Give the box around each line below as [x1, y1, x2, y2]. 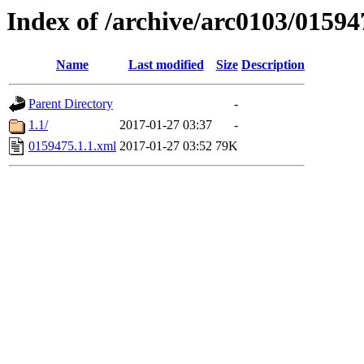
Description [241, 58, 305, 72]
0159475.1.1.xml [28, 139, 116, 154]
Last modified [128, 58, 204, 72]
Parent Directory [28, 97, 113, 111]
